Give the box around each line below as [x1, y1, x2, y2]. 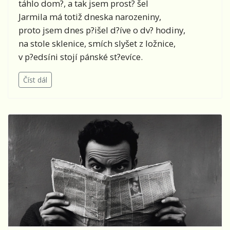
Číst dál [23, 74, 47, 85]
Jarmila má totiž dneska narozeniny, [18, 10, 161, 23]
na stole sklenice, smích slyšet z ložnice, [18, 37, 176, 49]
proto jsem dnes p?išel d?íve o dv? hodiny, [18, 24, 185, 36]
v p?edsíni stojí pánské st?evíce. [18, 50, 143, 63]
